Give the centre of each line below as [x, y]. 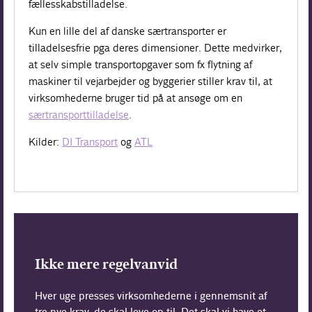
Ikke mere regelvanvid [107, 264]
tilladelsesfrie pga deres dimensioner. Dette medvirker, [156, 47]
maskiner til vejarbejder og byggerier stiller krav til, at [151, 81]
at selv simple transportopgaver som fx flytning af [141, 64]
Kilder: [46, 141]
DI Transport [90, 141]
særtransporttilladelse [79, 114]
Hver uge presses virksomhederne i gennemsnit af [151, 296]
